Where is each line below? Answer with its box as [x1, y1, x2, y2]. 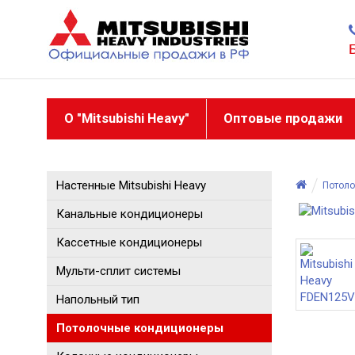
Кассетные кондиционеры [56, 235, 202, 250]
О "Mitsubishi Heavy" [64, 110, 189, 126]
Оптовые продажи [223, 110, 342, 126]
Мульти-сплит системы [56, 263, 181, 278]
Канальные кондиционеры [56, 206, 203, 221]
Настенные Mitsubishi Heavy [56, 177, 206, 193]
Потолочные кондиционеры [56, 320, 223, 335]
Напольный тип [56, 292, 139, 307]
